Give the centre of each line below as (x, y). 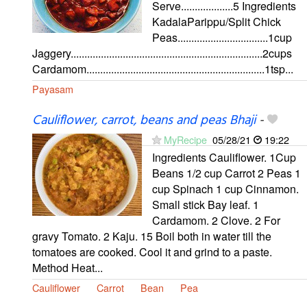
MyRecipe (185, 140)
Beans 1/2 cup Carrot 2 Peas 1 (226, 173)
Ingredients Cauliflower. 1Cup (224, 158)
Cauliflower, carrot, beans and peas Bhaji (144, 121)
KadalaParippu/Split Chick (217, 22)
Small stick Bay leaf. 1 (206, 205)
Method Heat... (67, 268)
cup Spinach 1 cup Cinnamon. (225, 189)
